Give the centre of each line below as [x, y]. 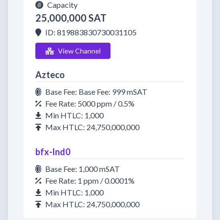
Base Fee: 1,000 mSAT [82, 169]
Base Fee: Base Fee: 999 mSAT [96, 92]
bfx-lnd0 [53, 152]
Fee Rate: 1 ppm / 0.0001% [90, 180]
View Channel [79, 51]
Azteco [50, 75]
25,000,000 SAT [71, 18]
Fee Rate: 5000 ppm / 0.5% [90, 103]
